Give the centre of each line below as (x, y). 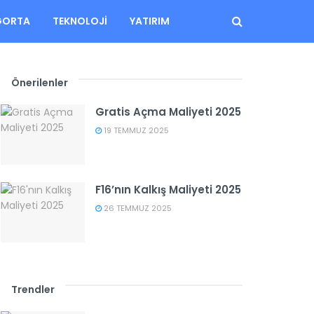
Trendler (33, 289)
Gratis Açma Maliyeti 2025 (168, 112)
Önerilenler (40, 83)
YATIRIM (149, 21)
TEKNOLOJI (80, 21)
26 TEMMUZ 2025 (137, 208)
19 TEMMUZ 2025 (135, 130)
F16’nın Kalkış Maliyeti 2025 (168, 189)
